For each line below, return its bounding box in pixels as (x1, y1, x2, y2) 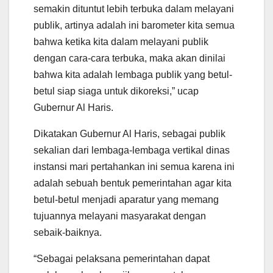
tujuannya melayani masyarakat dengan (34, 210, 206, 221)
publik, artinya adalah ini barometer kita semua (34, 19, 235, 30)
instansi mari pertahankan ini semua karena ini (34, 161, 235, 172)
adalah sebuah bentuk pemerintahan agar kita (34, 177, 232, 188)
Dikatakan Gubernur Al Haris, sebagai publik (34, 128, 225, 139)
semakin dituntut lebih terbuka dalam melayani (34, 3, 234, 14)
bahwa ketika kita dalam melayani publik (34, 36, 208, 47)
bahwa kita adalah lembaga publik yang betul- (34, 69, 232, 80)
